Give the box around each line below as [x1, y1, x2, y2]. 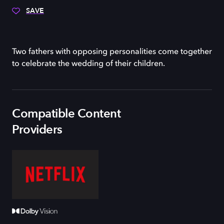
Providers [12, 121, 62, 138]
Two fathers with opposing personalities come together [12, 48, 212, 56]
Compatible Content [12, 105, 120, 122]
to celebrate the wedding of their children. [12, 60, 165, 68]
